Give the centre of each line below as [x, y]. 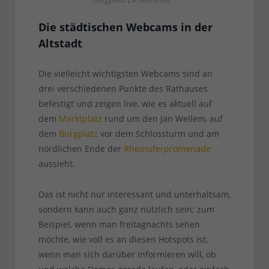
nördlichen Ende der [81, 149]
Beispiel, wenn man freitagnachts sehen [119, 225]
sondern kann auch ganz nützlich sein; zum [126, 210]
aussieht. [56, 164]
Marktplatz [80, 119]
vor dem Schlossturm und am [158, 134]
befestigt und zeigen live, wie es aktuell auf [125, 104]
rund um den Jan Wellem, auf [162, 119]
